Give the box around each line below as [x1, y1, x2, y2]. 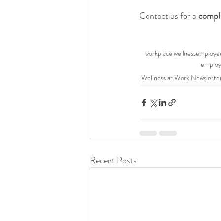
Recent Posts [90, 153, 137, 167]
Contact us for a [139, 9, 198, 22]
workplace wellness [145, 48, 196, 58]
